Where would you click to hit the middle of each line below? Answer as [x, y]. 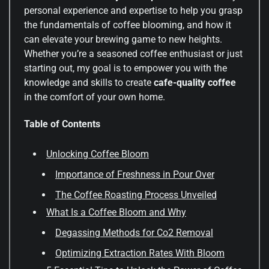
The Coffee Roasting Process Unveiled [136, 195]
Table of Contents [62, 124]
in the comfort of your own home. [95, 97]
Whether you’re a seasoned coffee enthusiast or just [133, 53]
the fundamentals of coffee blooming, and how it [128, 25]
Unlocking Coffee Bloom [98, 154]
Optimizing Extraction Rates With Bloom [140, 253]
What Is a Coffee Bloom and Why [116, 213]
